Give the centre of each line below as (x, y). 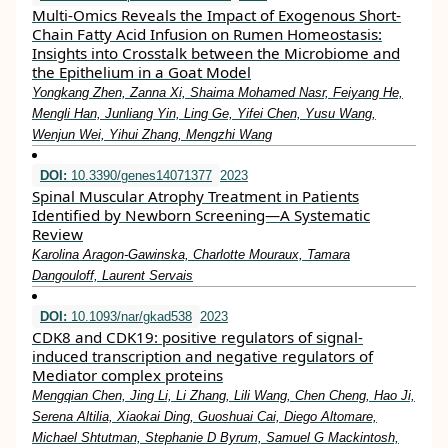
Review (57, 234)
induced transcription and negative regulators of (202, 356)
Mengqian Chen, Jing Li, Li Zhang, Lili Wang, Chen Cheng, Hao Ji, (223, 395)
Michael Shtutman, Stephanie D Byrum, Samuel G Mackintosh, (215, 437)
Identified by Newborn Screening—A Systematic (201, 215)
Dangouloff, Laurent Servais (112, 275)
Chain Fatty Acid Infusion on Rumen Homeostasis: (207, 34)
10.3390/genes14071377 (139, 175)
